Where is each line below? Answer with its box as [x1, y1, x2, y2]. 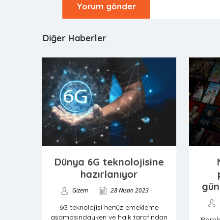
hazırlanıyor [80, 168, 138, 180]
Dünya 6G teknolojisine [54, 156, 164, 168]
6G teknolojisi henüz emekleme [59, 203, 159, 212]
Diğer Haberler [43, 32, 107, 44]
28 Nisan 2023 [109, 186, 149, 194]
